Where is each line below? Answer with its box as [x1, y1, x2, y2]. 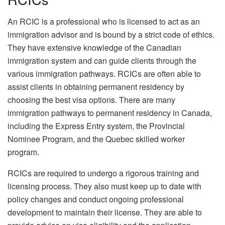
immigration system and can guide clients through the [8, 55, 196, 67]
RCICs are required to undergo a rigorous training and [8, 167, 199, 179]
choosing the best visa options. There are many [8, 94, 175, 106]
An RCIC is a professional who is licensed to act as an [8, 16, 200, 28]
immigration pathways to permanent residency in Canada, [8, 107, 212, 119]
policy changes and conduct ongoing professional [8, 193, 184, 205]
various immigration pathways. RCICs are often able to [8, 68, 201, 80]
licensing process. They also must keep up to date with [8, 180, 201, 192]
